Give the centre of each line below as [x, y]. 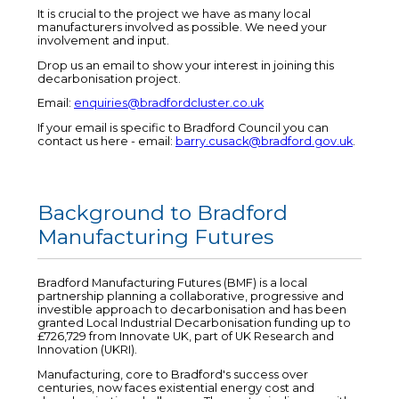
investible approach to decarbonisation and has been [192, 310]
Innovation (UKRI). [87, 350]
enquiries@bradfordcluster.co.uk [169, 103]
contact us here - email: [106, 142]
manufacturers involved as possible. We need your [182, 27]
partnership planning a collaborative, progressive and [191, 297]
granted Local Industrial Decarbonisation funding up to [194, 323]
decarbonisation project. [109, 78]
